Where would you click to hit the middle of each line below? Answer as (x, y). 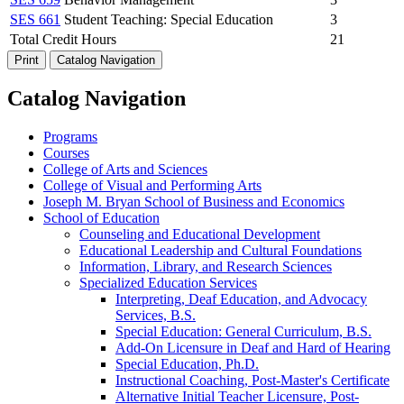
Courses (66, 153)
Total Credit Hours (63, 39)
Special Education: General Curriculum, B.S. (243, 332)
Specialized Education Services (168, 283)
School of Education (101, 218)
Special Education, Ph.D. (187, 364)
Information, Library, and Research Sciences (206, 267)
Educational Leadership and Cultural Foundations (220, 251)
